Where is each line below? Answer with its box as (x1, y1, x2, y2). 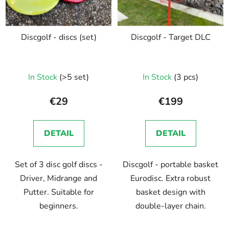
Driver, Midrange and (20, 172, 97, 184)
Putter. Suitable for (23, 186, 94, 198)
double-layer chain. (135, 200, 206, 212)
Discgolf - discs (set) (20, 31, 97, 43)
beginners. (39, 200, 78, 212)
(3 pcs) (174, 71, 198, 83)
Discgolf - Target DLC (130, 31, 211, 43)
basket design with (135, 186, 205, 198)
